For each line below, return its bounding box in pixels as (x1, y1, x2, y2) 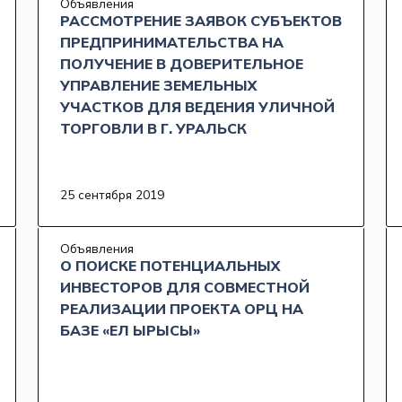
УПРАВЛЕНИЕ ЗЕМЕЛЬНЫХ (60, 76, 257, 97)
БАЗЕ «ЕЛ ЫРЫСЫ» (60, 321, 201, 342)
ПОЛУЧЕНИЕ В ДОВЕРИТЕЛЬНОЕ (60, 55, 303, 75)
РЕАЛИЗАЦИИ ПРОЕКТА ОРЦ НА (60, 300, 303, 320)
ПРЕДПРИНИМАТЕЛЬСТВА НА (60, 33, 284, 54)
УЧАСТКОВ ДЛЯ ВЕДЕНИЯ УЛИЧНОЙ (60, 98, 335, 118)
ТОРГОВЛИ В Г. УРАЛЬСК (60, 119, 247, 140)
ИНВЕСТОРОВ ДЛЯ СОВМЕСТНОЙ (60, 278, 310, 299)
